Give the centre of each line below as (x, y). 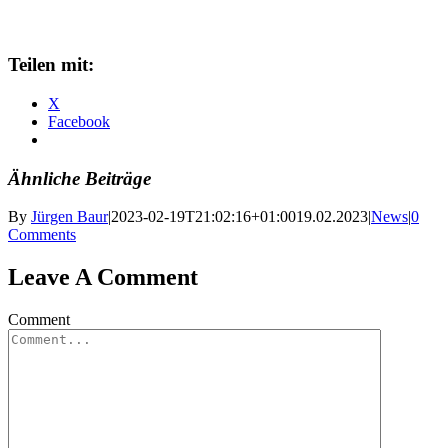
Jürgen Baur (69, 217)
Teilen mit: (51, 65)
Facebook (79, 121)
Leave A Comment (103, 277)
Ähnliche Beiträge (79, 178)
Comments (42, 235)
